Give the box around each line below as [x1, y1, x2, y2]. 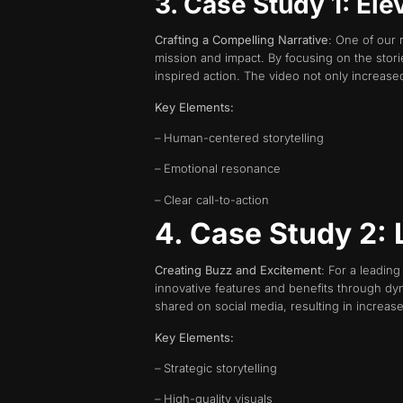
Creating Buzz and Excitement [155, 263, 321, 278]
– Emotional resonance [155, 161, 281, 176]
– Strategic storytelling [155, 360, 277, 375]
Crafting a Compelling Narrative [155, 32, 328, 48]
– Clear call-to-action [155, 192, 269, 207]
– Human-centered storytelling [155, 130, 324, 145]
